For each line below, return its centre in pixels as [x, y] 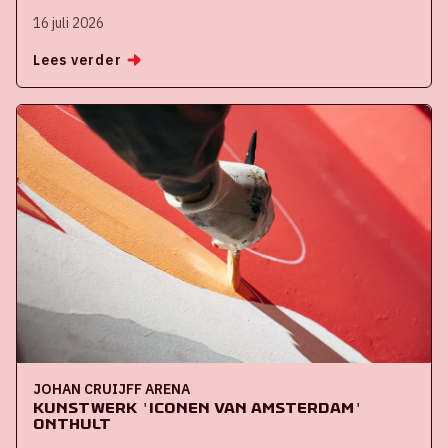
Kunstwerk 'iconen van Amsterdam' [197, 408]
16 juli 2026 [68, 22]
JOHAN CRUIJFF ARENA [111, 389]
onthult [72, 424]
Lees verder [77, 59]
